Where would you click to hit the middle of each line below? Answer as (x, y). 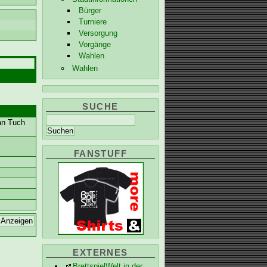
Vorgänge (94, 44)
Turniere (92, 21)
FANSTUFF (100, 154)
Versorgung (98, 33)
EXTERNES (100, 252)
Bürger (90, 10)
